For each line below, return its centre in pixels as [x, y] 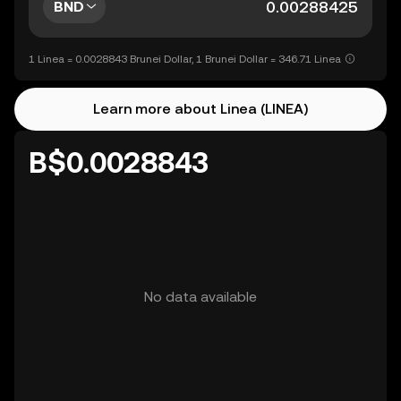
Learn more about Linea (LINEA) [200, 109]
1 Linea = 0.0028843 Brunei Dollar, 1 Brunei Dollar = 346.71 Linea [185, 59]
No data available [200, 297]
